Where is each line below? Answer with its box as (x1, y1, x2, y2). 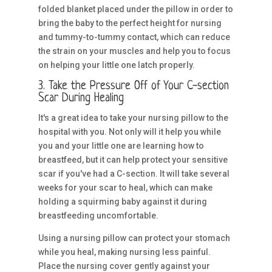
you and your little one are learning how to (38, 141, 204, 151)
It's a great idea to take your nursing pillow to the (38, 113, 228, 123)
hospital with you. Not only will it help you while (38, 127, 221, 137)
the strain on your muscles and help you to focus (38, 46, 231, 56)
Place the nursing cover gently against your (38, 261, 210, 271)
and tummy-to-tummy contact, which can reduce (38, 32, 230, 42)
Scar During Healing (38, 92, 124, 105)
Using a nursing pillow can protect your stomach (38, 233, 230, 243)
